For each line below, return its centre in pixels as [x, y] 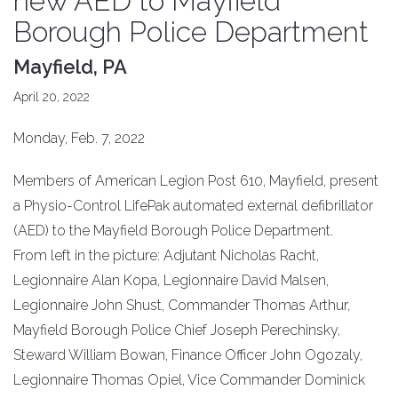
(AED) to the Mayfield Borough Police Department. [173, 231]
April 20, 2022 [52, 97]
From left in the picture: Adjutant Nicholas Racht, [166, 256]
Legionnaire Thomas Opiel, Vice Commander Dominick [189, 380]
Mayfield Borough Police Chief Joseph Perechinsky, [177, 330]
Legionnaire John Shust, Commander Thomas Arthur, [182, 306]
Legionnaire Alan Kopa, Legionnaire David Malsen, [171, 281]
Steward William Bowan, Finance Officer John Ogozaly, [188, 355]
